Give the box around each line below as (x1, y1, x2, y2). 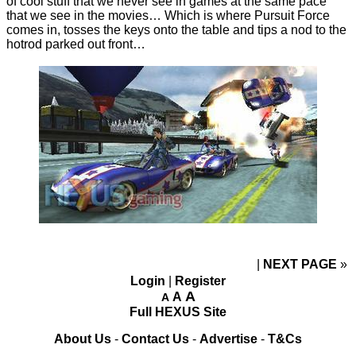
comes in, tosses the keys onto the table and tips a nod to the (6, 22, 346, 37)
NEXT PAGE (263, 257, 340, 271)
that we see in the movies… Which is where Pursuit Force (6, 8, 330, 22)
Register (175, 273, 226, 288)
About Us (54, 331, 111, 346)
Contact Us (122, 331, 189, 346)
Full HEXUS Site (130, 304, 226, 319)
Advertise (199, 331, 257, 346)
